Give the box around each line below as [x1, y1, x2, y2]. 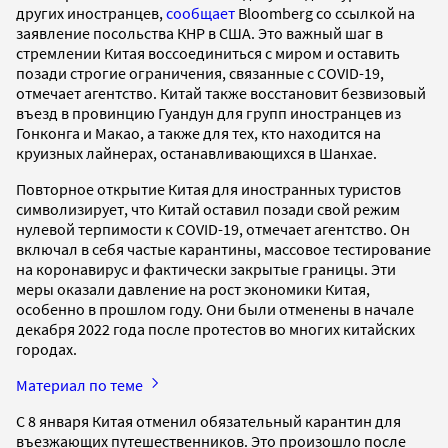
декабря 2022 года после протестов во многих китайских [16, 318, 415, 339]
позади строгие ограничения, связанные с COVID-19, [16, 62, 384, 83]
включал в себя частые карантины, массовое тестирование [16, 238, 431, 259]
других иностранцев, [16, 2, 166, 23]
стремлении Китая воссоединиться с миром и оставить [16, 42, 400, 63]
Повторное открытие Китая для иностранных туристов [16, 178, 401, 199]
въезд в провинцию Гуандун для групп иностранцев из [16, 102, 401, 123]
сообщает [166, 2, 235, 23]
